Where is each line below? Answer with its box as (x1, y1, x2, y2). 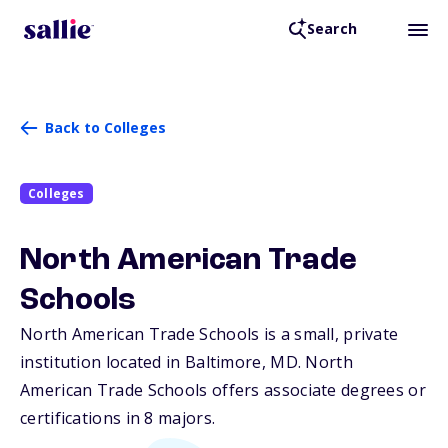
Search (306, 19, 357, 39)
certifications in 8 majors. (20, 407, 216, 430)
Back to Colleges (45, 118, 166, 137)
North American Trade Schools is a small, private (20, 323, 399, 346)
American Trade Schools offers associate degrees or (20, 379, 426, 402)
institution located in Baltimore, (20, 351, 271, 374)
